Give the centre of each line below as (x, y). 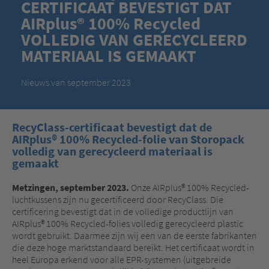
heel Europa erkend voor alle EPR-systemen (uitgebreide (122, 259)
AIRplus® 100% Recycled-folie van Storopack (128, 139)
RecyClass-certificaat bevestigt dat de (112, 127)
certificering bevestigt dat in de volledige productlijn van (123, 211)
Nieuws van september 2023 (76, 82)
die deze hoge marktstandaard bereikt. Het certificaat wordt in (133, 247)
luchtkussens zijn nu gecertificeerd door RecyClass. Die (118, 199)
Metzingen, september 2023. (71, 187)
